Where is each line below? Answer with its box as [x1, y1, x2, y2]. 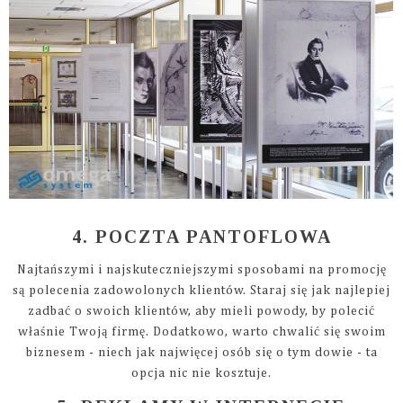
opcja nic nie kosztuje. [131, 367, 272, 381]
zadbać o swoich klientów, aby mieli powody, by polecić [28, 305, 375, 318]
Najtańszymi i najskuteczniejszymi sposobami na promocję [16, 264, 387, 277]
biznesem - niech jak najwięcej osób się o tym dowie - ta [25, 346, 378, 360]
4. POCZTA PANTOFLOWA [71, 227, 332, 247]
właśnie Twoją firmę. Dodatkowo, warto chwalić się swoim [17, 326, 386, 339]
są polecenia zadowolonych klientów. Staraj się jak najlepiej [13, 284, 390, 298]
